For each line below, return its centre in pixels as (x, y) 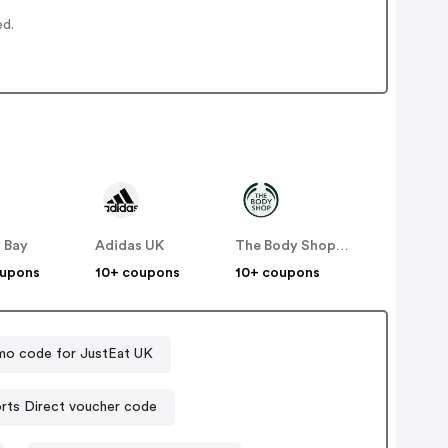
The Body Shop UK (343, 246)
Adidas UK (130, 246)
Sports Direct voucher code (112, 406)
